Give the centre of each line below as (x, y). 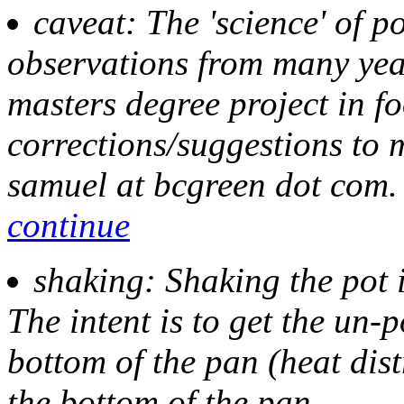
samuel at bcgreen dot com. (202, 185)
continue (69, 225)
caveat (79, 23)
